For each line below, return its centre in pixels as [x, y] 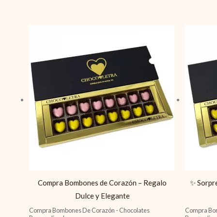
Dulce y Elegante [102, 196]
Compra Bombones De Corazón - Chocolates [89, 210]
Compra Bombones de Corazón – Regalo [102, 183]
